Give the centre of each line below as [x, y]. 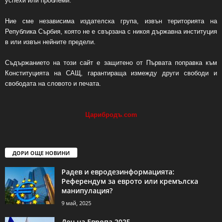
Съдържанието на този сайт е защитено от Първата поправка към [111, 62]
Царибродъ [103, 114]
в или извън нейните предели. [50, 42]
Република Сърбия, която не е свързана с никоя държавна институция [111, 31]
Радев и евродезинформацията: [118, 171]
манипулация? [87, 190]
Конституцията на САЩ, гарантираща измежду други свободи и [111, 73]
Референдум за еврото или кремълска [130, 181]
